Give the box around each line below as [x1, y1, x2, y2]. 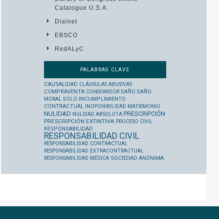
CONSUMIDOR [86, 88, 119, 95]
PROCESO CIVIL [115, 118, 153, 125]
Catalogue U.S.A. [54, 4, 109, 12]
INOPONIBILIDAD [85, 103, 126, 109]
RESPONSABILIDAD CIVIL [44, 131, 139, 141]
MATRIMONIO [127, 103, 160, 109]
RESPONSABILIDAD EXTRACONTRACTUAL [44, 147, 144, 154]
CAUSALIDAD [44, 81, 78, 88]
